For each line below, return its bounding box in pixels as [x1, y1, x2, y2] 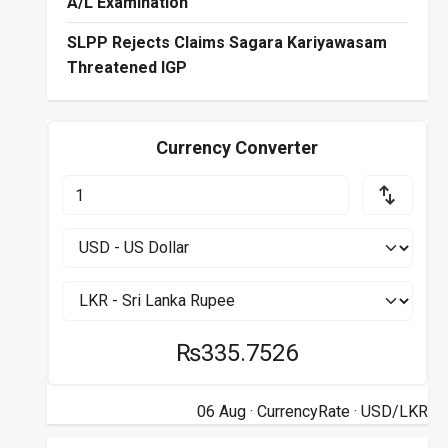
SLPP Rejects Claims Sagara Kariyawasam [66, 32, 387, 52]
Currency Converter [156, 137, 319, 159]
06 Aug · [196, 402, 257, 422]
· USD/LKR [349, 402, 428, 422]
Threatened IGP [66, 57, 187, 77]
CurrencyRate [256, 402, 350, 422]
